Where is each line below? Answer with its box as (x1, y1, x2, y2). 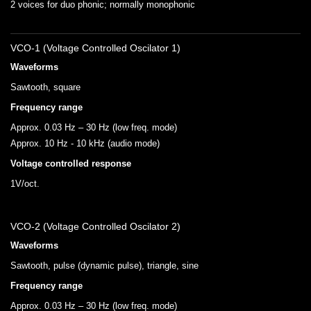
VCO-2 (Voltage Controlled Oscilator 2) (10, 221, 180, 233)
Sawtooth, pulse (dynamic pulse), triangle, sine (10, 260, 199, 271)
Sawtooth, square (10, 82, 81, 93)
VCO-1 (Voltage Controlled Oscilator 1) (10, 42, 180, 54)
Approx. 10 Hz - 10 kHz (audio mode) (10, 138, 160, 149)
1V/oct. (10, 178, 40, 190)
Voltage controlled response (10, 158, 131, 169)
